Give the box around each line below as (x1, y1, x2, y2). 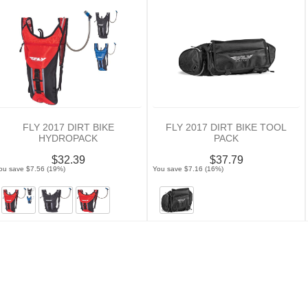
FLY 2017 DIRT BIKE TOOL (166, 121, 287, 133)
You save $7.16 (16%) (153, 164, 224, 173)
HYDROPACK (38, 132, 98, 144)
